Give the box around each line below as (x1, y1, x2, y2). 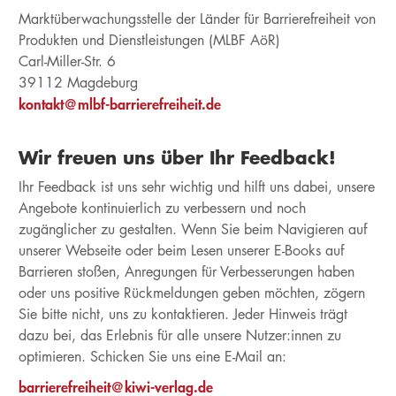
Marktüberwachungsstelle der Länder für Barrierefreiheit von (18, 10, 376, 28)
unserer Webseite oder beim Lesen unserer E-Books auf (18, 241, 344, 260)
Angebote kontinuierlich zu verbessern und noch (18, 199, 306, 217)
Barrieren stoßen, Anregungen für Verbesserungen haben (18, 263, 354, 281)
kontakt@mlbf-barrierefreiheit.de (18, 95, 221, 113)
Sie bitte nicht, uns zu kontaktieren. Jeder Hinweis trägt (18, 305, 347, 324)
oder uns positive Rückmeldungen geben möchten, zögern (18, 284, 365, 302)
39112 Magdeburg (18, 73, 138, 92)
